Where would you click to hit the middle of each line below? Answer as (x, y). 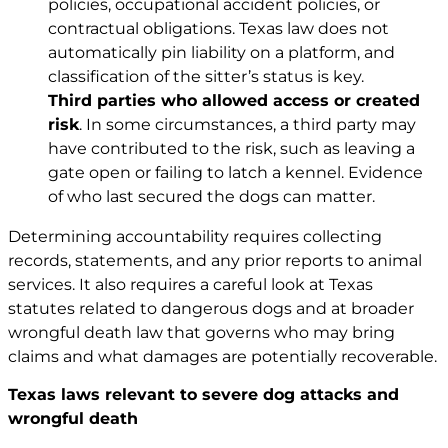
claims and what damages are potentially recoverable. (222, 356)
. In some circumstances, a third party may (247, 124)
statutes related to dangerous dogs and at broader (211, 308)
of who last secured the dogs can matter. (211, 196)
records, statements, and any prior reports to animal (215, 260)
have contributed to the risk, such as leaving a (231, 148)
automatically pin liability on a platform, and (221, 52)
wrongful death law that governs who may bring (201, 332)
